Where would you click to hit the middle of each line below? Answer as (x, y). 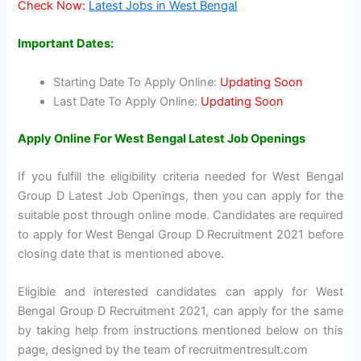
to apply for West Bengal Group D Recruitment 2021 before (180, 234)
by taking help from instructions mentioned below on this (180, 331)
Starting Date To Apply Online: (137, 82)
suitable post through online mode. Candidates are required (180, 215)
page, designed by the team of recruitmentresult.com (163, 350)
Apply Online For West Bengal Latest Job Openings (162, 138)
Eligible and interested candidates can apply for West (180, 292)
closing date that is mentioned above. (121, 253)
